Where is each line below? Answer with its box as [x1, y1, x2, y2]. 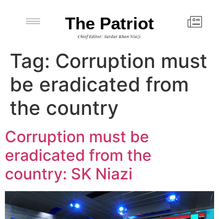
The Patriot [65, 14, 154, 33]
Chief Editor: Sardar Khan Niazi [78, 33, 141, 40]
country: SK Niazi [5, 164, 132, 183]
